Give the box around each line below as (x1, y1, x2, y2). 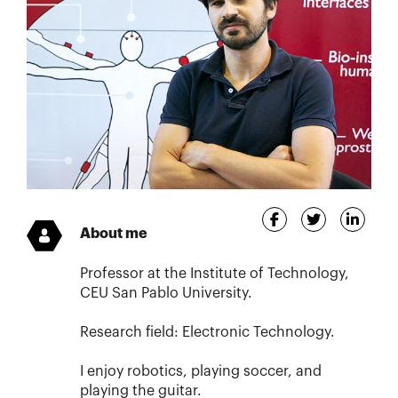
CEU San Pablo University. (80, 285, 252, 300)
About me (80, 226, 147, 241)
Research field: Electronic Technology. (80, 324, 335, 339)
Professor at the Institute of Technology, (80, 266, 349, 281)
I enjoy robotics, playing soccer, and (80, 363, 322, 378)
